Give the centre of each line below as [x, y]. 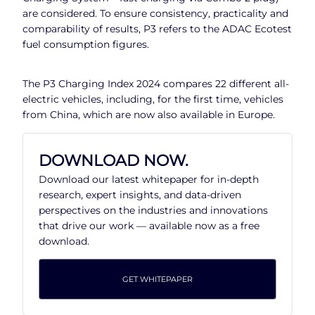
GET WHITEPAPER [157, 279]
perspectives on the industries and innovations [153, 210]
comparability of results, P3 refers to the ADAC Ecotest [157, 29]
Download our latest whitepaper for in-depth [149, 179]
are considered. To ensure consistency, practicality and [155, 14]
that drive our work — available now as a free [149, 225]
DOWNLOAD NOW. [114, 160]
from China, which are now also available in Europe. [149, 115]
